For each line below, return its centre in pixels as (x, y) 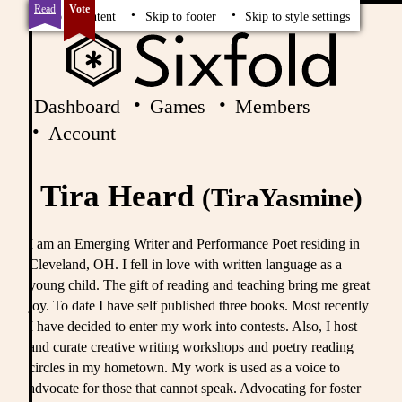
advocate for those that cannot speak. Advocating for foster (195, 388)
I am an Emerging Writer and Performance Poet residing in (194, 243)
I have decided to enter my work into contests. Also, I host (193, 326)
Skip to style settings (298, 16)
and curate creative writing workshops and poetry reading (191, 346)
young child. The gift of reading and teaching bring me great (199, 284)
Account (82, 133)
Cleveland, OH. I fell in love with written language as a (185, 264)
